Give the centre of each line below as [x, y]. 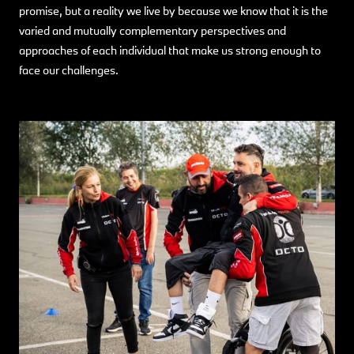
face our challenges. [69, 70]
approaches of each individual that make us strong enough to [170, 50]
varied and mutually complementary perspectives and [153, 30]
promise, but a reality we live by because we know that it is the [173, 10]
